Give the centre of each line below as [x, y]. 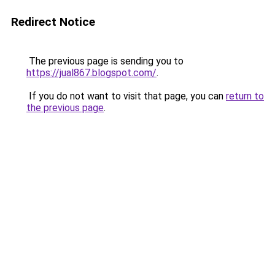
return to [245, 96]
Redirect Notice [53, 22]
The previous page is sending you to [105, 61]
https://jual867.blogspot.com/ [91, 73]
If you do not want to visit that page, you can [126, 96]
